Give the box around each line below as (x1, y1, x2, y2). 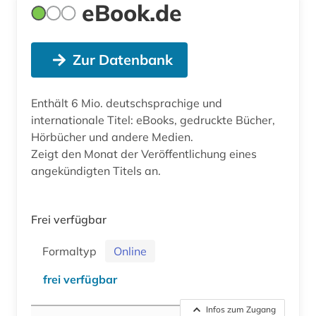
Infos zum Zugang (206, 303, 276, 315)
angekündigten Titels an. (31, 163, 161, 178)
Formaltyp (42, 243, 102, 258)
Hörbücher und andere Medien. (31, 129, 196, 144)
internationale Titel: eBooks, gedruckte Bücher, (31, 112, 275, 127)
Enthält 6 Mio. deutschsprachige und (31, 95, 222, 110)
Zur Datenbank (72, 50, 173, 68)
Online (114, 243, 147, 258)
